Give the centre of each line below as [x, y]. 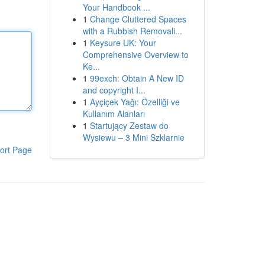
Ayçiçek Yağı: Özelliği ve [135, 102]
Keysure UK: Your [123, 43]
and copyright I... [114, 90]
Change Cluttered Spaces [138, 19]
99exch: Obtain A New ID [137, 78]
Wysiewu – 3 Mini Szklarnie [133, 137]
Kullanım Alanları [114, 114]
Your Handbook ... [116, 7]
